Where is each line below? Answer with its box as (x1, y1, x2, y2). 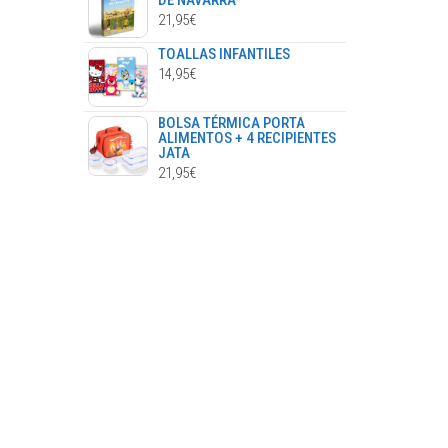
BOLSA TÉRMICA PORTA (157, 114, 305, 133)
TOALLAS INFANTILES (157, 45, 290, 64)
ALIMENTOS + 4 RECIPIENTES (157, 129, 336, 148)
